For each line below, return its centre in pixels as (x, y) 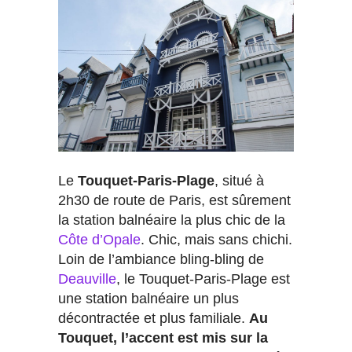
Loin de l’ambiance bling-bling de (161, 260)
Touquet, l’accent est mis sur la (163, 338)
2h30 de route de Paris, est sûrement (174, 201)
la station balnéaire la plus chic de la (172, 220)
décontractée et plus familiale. (154, 319)
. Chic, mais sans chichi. (216, 240)
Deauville (87, 279)
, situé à (239, 181)
